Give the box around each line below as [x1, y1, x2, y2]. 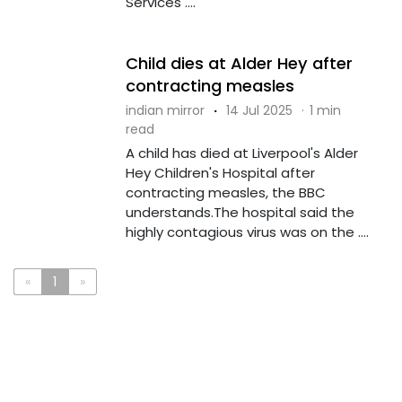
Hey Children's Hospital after [125, 162, 315, 182]
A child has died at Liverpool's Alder [125, 143, 358, 162]
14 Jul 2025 [225, 100, 293, 119]
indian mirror [125, 100, 205, 119]
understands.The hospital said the [125, 202, 354, 222]
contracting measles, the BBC [125, 182, 326, 202]
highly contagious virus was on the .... [125, 222, 369, 241]
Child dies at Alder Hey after [125, 51, 353, 74]
